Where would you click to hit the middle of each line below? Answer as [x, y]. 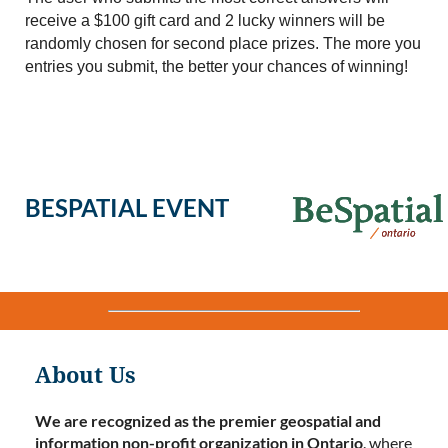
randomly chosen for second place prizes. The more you [223, 44]
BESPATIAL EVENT [129, 208]
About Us [85, 376]
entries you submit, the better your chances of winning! [216, 67]
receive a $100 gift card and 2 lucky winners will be [205, 21]
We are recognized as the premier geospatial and [208, 421]
